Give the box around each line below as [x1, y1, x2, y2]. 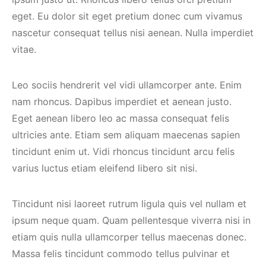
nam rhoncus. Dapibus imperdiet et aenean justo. [12, 96, 232, 107]
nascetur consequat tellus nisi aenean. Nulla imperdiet [12, 27, 254, 39]
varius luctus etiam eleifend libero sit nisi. [12, 162, 197, 174]
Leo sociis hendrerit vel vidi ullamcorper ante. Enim [12, 79, 242, 91]
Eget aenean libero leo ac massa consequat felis [12, 112, 229, 124]
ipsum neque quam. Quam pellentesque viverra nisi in [12, 214, 251, 226]
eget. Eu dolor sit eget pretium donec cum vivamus [12, 10, 242, 22]
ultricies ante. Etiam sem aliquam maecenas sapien [12, 129, 240, 141]
